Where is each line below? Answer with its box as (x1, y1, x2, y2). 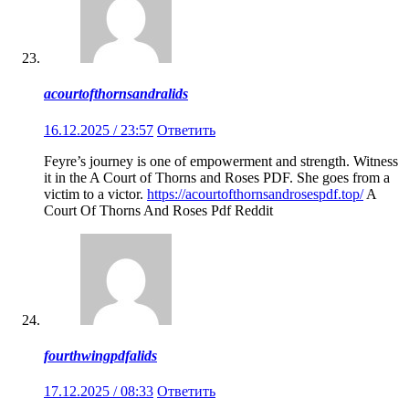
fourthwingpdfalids (44, 347, 157, 363)
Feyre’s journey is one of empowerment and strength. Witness (44, 152, 398, 169)
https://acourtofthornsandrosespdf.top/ (147, 185, 363, 202)
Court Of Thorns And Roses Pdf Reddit (44, 202, 273, 218)
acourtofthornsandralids (44, 86, 188, 102)
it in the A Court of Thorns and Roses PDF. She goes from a (44, 169, 390, 185)
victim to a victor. (44, 185, 147, 202)
